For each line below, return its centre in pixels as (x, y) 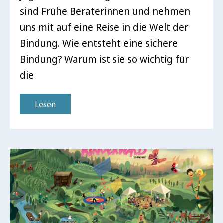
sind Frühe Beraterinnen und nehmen (105, 11)
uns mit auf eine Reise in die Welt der (104, 27)
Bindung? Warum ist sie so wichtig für (104, 59)
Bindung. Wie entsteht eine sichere (99, 43)
